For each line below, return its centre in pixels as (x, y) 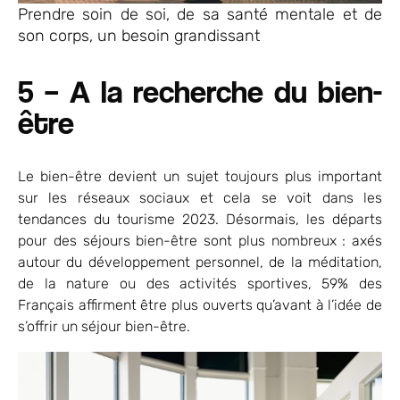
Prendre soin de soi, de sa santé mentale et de (200, 15)
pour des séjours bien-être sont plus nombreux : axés (200, 241)
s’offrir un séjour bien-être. (104, 327)
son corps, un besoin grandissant (139, 36)
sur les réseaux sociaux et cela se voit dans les (200, 198)
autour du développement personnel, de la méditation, (200, 262)
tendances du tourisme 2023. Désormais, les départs (200, 220)
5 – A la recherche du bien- (200, 91)
